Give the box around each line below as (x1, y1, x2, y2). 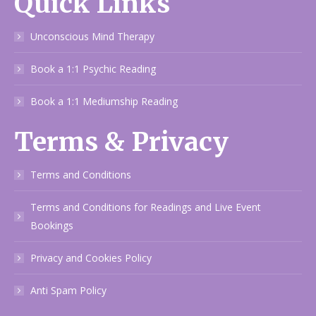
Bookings (30, 218, 73, 232)
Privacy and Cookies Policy (30, 250, 152, 265)
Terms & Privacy (14, 125, 229, 158)
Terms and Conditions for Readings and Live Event (30, 200, 261, 214)
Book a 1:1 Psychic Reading (30, 61, 156, 75)
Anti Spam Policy (30, 283, 107, 297)
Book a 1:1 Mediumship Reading (30, 94, 178, 108)
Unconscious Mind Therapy (30, 29, 154, 43)
